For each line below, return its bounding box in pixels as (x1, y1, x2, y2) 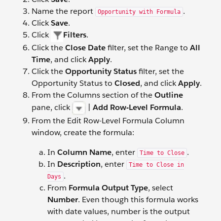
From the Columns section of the (32, 89, 154, 100)
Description (57, 158, 101, 169)
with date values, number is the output (47, 206, 190, 217)
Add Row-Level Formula (93, 102, 181, 112)
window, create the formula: (32, 127, 134, 138)
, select (148, 182, 173, 193)
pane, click (32, 102, 72, 112)
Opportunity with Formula (98, 8, 181, 15)
